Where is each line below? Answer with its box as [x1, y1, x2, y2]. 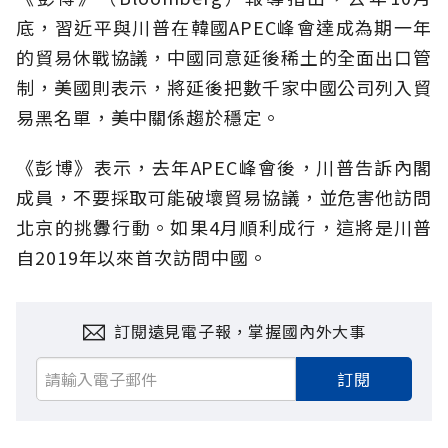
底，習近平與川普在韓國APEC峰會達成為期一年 [16, 13, 432, 40]
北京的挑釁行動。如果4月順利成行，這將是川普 [16, 213, 432, 240]
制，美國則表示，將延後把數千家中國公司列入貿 [16, 73, 432, 100]
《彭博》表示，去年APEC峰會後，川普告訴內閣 [16, 153, 432, 180]
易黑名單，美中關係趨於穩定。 [16, 103, 281, 130]
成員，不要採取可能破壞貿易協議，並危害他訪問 [16, 183, 432, 210]
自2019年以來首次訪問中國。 [16, 243, 268, 270]
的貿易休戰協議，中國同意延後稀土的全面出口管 [16, 43, 432, 70]
